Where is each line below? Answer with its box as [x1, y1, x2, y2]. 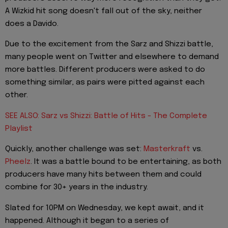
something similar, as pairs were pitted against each [5, 78, 205, 87]
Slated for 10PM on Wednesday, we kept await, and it [5, 204, 204, 212]
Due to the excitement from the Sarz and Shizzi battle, [5, 40, 213, 49]
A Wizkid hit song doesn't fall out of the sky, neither [5, 7, 202, 16]
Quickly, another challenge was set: [5, 145, 144, 154]
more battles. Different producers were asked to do [5, 66, 205, 74]
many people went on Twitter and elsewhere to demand [5, 53, 219, 62]
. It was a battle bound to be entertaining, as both [31, 158, 221, 166]
